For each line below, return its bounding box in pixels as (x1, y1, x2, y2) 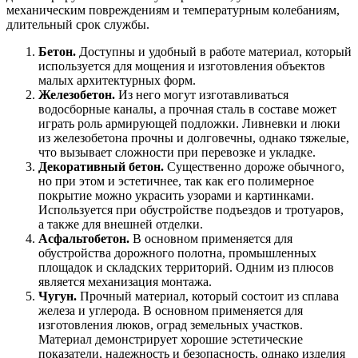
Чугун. (38, 288, 77, 303)
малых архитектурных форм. (38, 73, 196, 87)
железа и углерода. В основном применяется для (38, 303, 303, 317)
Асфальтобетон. (38, 231, 129, 245)
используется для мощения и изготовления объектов (38, 58, 325, 73)
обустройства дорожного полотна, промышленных (38, 245, 316, 260)
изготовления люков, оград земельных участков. (38, 317, 303, 332)
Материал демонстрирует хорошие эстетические (38, 332, 303, 346)
